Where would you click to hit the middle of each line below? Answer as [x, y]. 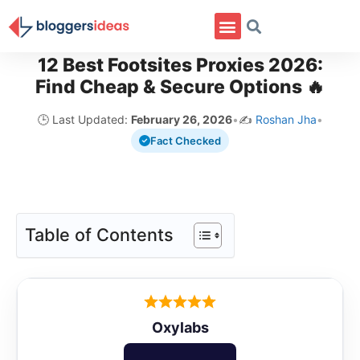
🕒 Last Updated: [84, 119]
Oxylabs [180, 327]
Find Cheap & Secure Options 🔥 [180, 87]
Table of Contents [99, 234]
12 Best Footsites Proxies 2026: [180, 65]
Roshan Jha [286, 119]
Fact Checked [186, 141]
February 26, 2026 [181, 119]
